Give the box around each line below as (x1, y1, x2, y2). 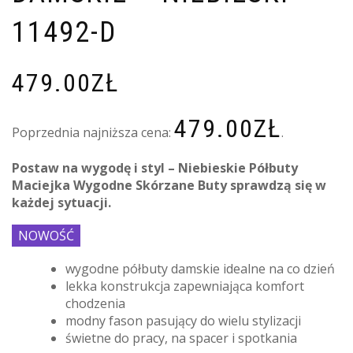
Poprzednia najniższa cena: (12, 124, 174, 142)
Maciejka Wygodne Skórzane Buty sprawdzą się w (12, 176, 326, 195)
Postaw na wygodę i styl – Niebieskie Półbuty (12, 159, 298, 177)
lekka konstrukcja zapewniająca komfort (65, 277, 304, 295)
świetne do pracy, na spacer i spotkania (65, 329, 297, 347)
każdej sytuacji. (12, 194, 111, 212)
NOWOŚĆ (18, 227, 74, 245)
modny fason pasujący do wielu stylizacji (65, 312, 301, 330)
